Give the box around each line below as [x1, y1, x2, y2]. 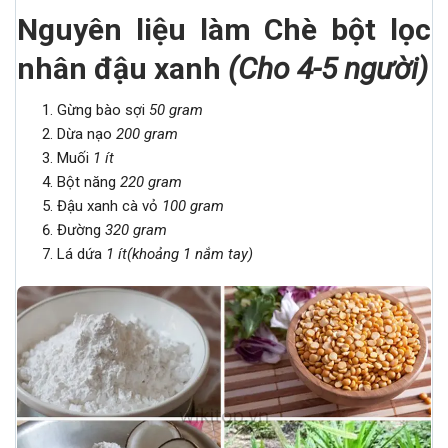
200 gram [116, 125, 178, 144]
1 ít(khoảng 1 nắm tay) [106, 245, 253, 264]
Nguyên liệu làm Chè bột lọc [17, 12, 431, 48]
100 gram [162, 197, 224, 216]
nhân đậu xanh [17, 51, 221, 87]
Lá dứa [57, 245, 106, 264]
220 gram [120, 173, 182, 192]
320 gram [105, 221, 171, 240]
